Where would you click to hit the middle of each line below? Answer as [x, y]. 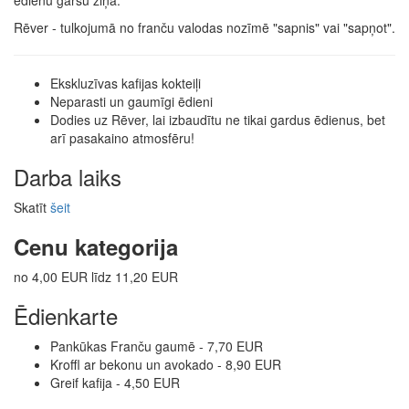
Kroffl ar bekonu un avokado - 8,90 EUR [166, 365]
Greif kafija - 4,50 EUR [115, 383]
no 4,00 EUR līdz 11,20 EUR [96, 277]
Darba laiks [68, 177]
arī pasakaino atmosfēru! [122, 138]
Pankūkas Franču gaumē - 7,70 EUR [157, 346]
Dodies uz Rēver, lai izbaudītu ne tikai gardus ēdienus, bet [218, 120]
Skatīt [32, 208]
